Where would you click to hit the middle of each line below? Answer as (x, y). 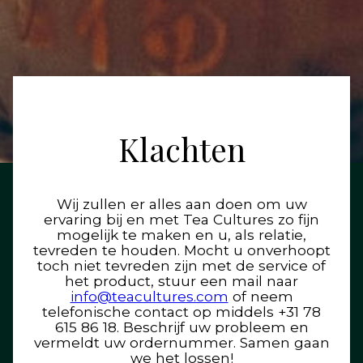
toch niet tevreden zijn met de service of (181, 266)
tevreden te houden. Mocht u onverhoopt (181, 250)
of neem (261, 297)
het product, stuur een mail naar (181, 281)
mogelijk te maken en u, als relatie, (181, 235)
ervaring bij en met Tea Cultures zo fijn (181, 220)
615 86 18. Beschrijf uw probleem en (181, 327)
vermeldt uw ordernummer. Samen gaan (181, 343)
